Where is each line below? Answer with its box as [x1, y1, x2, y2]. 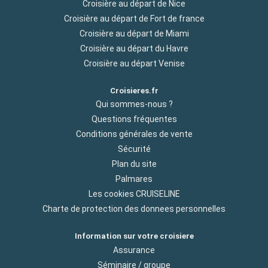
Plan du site [111, 159, 157, 169]
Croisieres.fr [109, 86, 159, 96]
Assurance [113, 245, 155, 255]
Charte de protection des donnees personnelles [42, 204, 226, 214]
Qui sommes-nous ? [95, 99, 173, 109]
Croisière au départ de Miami [79, 29, 189, 39]
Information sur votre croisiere [74, 232, 194, 241]
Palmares [115, 174, 153, 184]
